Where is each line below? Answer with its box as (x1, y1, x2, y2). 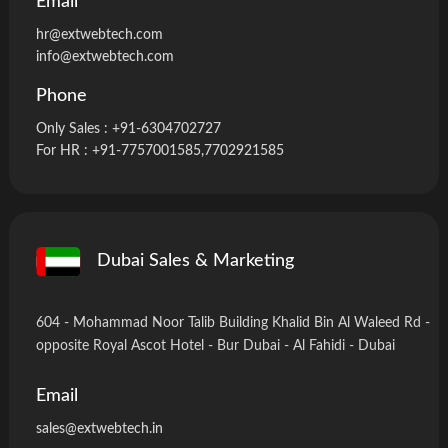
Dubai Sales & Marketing (97, 252, 295, 271)
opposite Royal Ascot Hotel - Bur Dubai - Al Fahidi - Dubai (35, 338, 395, 353)
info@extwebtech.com (35, 49, 174, 64)
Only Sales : (35, 121, 112, 136)
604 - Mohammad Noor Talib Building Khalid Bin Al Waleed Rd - (35, 315, 430, 330)
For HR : (35, 143, 92, 158)
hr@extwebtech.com (35, 27, 163, 42)
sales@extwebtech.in (35, 421, 163, 436)
